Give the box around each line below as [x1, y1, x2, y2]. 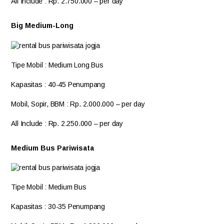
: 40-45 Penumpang [44, 80, 105, 88]
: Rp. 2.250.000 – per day [44, 119, 123, 127]
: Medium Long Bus [44, 60, 103, 69]
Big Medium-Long [11, 21, 74, 29]
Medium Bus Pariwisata [11, 143, 94, 152]
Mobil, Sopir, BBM [11, 99, 65, 108]
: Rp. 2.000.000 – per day [66, 99, 145, 108]
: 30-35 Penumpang [44, 202, 105, 211]
